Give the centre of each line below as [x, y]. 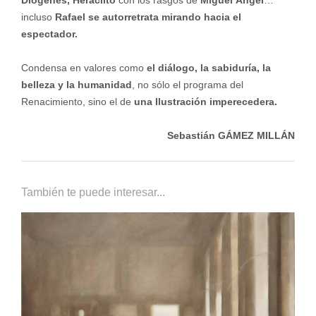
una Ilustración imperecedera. [208, 102]
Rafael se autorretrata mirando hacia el [148, 17]
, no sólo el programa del [187, 85]
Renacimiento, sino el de [77, 102]
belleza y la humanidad [76, 85]
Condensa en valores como [84, 68]
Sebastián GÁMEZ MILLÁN [231, 136]
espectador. [49, 34]
